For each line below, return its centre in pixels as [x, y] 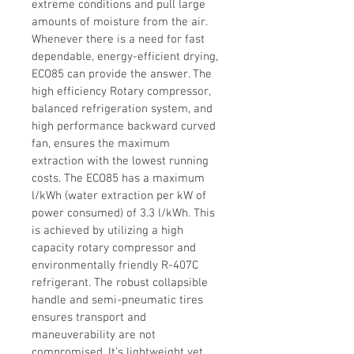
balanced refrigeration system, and [124, 109]
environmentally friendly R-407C [117, 266]
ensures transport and [90, 318]
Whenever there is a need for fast [120, 40]
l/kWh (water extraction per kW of [121, 196]
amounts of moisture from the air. [121, 23]
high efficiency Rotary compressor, [122, 92]
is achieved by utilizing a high [109, 231]
